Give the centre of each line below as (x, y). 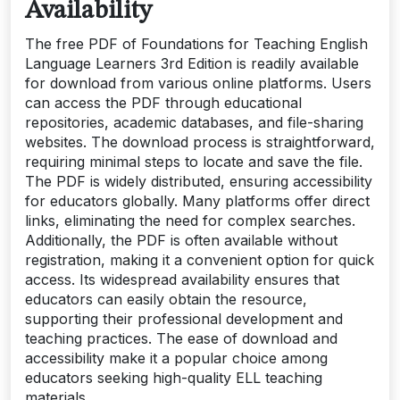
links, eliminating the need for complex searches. (190, 221)
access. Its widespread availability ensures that (182, 280)
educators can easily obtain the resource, (166, 300)
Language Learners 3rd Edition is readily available (192, 64)
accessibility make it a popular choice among (176, 358)
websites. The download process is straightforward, (200, 142)
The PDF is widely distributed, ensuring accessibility (199, 182)
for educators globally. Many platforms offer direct (197, 201)
